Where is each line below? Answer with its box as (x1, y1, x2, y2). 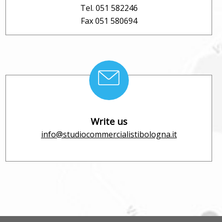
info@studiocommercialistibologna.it (41, 129, 177, 140)
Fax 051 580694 (80, 15, 137, 27)
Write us (90, 115, 127, 128)
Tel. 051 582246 (80, 2, 138, 14)
